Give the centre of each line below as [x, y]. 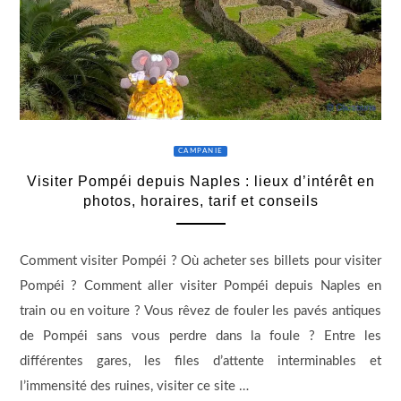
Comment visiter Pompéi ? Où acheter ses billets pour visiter [200, 260]
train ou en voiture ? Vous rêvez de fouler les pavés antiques [200, 311]
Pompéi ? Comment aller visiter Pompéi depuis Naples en [200, 286]
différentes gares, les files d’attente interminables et [200, 361]
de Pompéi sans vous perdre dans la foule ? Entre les [200, 336]
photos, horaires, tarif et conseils [200, 200]
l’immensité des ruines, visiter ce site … [134, 386]
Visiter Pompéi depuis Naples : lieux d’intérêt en [200, 181]
